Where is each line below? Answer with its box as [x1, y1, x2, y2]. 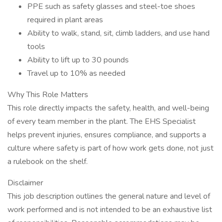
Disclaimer [7, 177, 43, 188]
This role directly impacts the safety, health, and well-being [7, 103, 209, 113]
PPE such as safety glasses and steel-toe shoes [27, 1, 195, 12]
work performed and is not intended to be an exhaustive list [7, 204, 212, 215]
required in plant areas [27, 14, 103, 25]
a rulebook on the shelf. [7, 156, 88, 167]
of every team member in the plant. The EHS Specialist [7, 116, 196, 127]
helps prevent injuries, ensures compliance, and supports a [7, 129, 206, 140]
